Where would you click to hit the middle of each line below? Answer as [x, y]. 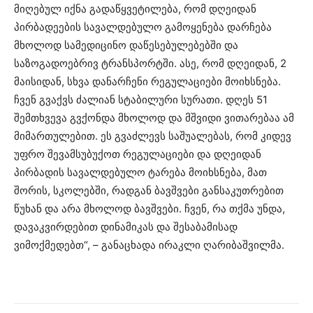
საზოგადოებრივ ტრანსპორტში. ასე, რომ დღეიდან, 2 [150, 64]
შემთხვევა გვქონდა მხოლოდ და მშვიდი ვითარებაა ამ [154, 118]
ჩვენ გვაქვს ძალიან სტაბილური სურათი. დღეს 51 [141, 100]
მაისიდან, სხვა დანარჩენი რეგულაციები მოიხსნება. [147, 82]
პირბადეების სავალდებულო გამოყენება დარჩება [143, 27]
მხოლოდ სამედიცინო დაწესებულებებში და [126, 45]
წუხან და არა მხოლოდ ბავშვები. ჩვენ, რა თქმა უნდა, [150, 209]
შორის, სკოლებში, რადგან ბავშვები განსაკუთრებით [149, 191]
